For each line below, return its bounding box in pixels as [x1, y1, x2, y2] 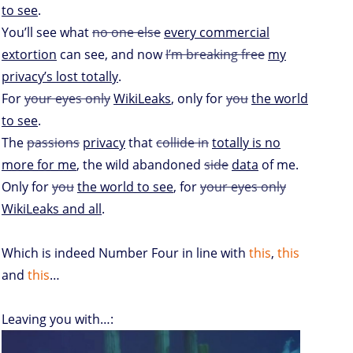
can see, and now [57, 45, 165, 63]
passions [27, 133, 80, 151]
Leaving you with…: [2, 310, 113, 328]
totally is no [212, 133, 281, 151]
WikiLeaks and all [2, 199, 102, 217]
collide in [156, 133, 209, 151]
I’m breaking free [165, 45, 265, 63]
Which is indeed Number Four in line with [2, 243, 249, 262]
